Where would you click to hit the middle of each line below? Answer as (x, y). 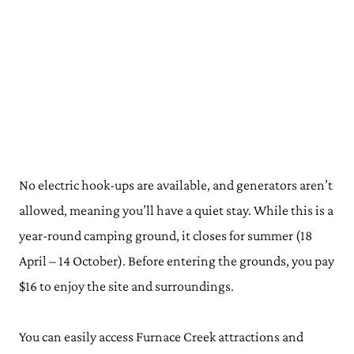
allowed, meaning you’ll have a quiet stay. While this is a (176, 210)
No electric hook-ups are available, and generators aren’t (176, 185)
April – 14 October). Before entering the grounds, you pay (177, 261)
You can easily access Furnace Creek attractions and (161, 337)
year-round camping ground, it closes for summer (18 (166, 235)
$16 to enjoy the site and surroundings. (128, 286)
